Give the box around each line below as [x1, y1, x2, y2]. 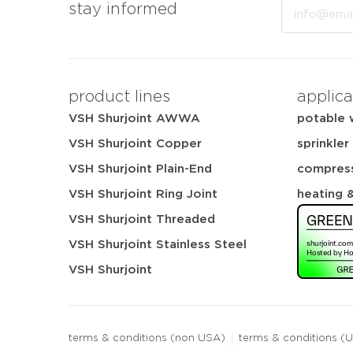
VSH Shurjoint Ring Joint [69, 188, 217, 200]
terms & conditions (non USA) [69, 333, 225, 344]
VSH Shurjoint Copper [69, 137, 202, 150]
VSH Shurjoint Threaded [69, 213, 215, 225]
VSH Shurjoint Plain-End [69, 162, 212, 175]
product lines [69, 88, 170, 105]
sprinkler [297, 137, 349, 150]
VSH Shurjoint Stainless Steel [69, 238, 247, 251]
